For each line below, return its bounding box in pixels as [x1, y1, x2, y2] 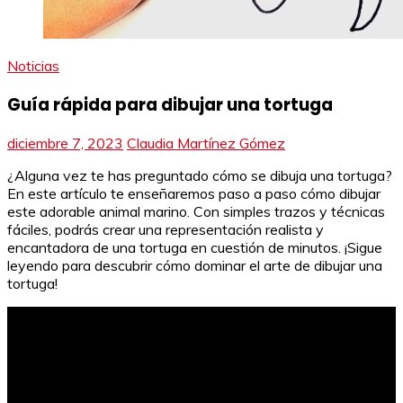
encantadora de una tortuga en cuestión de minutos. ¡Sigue [7, 238, 382, 257]
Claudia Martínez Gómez [127, 134, 285, 153]
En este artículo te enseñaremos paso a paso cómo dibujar [7, 184, 381, 203]
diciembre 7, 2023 [7, 134, 123, 153]
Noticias [7, 57, 59, 75]
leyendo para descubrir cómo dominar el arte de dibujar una [7, 256, 382, 275]
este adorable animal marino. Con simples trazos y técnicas [7, 202, 385, 221]
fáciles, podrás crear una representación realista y [7, 220, 324, 239]
